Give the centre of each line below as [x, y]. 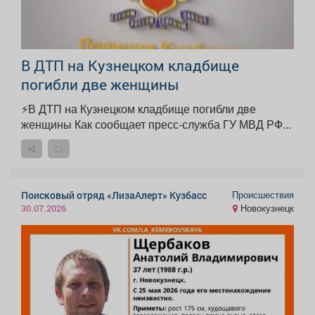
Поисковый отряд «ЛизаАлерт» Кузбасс [114, 195]
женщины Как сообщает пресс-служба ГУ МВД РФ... [183, 124]
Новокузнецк [266, 208]
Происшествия [263, 194]
